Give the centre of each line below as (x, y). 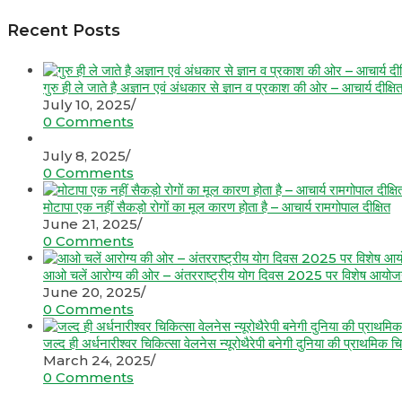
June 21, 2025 (90, 223)
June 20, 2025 (92, 292)
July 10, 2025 (87, 104)
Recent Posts (64, 30)
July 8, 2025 (84, 155)
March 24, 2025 (97, 360)
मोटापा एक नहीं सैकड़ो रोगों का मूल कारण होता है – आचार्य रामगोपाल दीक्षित (217, 206)
